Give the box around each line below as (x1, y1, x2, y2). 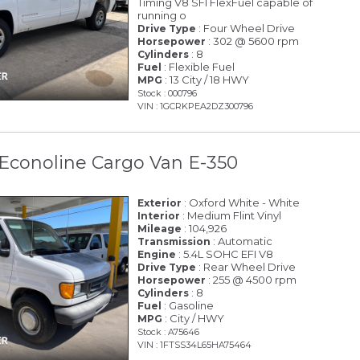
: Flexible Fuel (162, 59, 235, 73)
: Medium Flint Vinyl (180, 208, 282, 222)
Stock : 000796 (137, 87, 198, 99)
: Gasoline (162, 298, 215, 312)
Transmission (137, 235, 211, 247)
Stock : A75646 (137, 325, 200, 337)
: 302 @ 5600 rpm (206, 34, 300, 47)
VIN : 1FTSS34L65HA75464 (137, 338, 252, 350)
